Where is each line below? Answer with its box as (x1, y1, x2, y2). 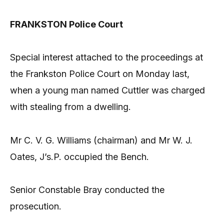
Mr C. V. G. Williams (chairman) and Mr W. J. (10, 134, 192, 145)
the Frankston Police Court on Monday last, (10, 68, 189, 79)
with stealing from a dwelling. (10, 101, 131, 112)
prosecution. (10, 201, 61, 212)
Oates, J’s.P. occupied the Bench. (10, 151, 149, 162)
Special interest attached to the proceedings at (10, 52, 203, 63)
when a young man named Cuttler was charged (10, 85, 205, 96)
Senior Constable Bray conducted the (10, 184, 164, 195)
